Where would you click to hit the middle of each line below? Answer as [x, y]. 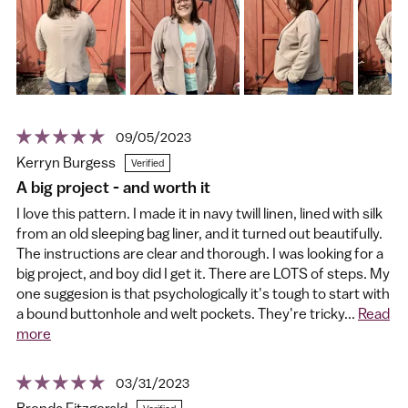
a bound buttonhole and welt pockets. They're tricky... [187, 314]
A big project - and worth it [113, 188]
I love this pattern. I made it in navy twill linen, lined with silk [199, 214]
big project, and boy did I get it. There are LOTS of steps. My [203, 274]
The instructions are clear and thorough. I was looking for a [200, 254]
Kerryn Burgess [66, 162]
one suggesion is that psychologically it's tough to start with [203, 294]
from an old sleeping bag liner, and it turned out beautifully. [199, 234]
